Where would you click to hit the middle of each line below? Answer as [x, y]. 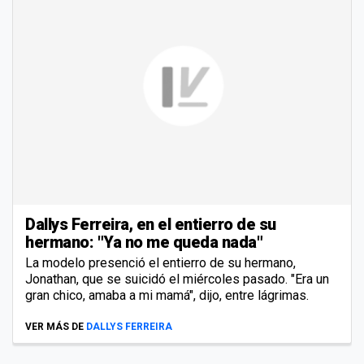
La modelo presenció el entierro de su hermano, [160, 263]
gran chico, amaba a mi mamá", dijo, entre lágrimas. [167, 296]
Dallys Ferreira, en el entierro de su [151, 225]
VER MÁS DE [54, 327]
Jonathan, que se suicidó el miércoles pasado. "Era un [177, 279]
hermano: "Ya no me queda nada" [144, 243]
